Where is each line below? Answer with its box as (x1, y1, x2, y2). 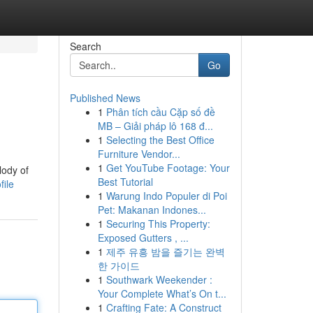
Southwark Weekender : (105, 272, 212, 286)
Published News (69, 91, 140, 105)
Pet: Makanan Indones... (97, 203, 206, 217)
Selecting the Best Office (105, 133, 214, 147)
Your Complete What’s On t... (97, 286, 226, 300)
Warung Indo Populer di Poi (105, 189, 227, 203)
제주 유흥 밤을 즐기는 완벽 (105, 245, 225, 259)
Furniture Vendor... (97, 147, 180, 161)
